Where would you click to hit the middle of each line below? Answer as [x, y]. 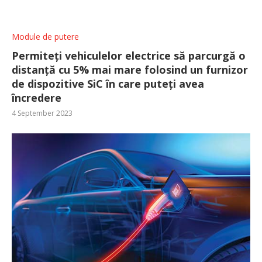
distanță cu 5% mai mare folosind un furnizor [130, 69]
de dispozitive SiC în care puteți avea [108, 83]
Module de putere [45, 36]
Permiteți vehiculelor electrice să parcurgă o [129, 55]
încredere [37, 97]
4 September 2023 [42, 113]
